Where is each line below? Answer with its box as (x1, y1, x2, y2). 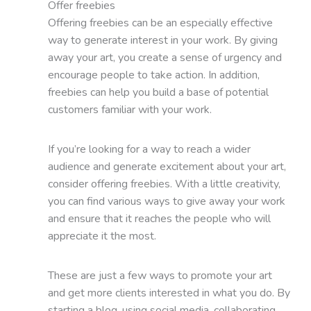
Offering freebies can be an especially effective (47, 15, 273, 31)
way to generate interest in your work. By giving (47, 32, 278, 48)
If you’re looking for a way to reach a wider (47, 141, 251, 157)
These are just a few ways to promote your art (47, 267, 272, 283)
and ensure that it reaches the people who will (47, 210, 271, 226)
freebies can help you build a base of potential (47, 84, 269, 100)
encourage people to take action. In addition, (47, 67, 260, 83)
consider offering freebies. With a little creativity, (47, 176, 280, 192)
